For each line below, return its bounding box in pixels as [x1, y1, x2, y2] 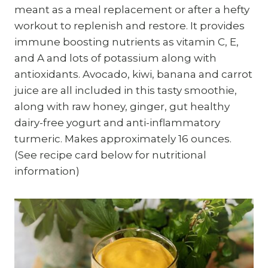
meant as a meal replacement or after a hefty [14, 3, 249, 16]
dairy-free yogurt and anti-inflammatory [14, 116, 220, 129]
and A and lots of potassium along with [14, 51, 217, 64]
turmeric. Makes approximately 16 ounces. [14, 132, 232, 145]
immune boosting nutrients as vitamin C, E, [14, 35, 239, 48]
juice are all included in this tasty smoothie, [14, 84, 237, 96]
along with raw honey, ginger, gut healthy [14, 100, 230, 112]
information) [14, 165, 80, 177]
